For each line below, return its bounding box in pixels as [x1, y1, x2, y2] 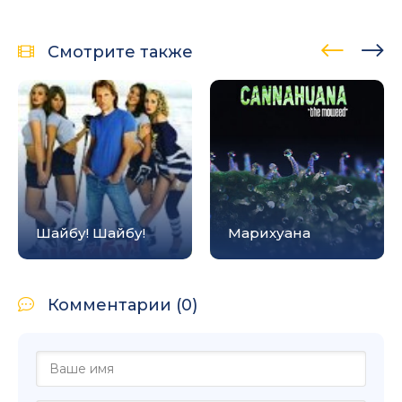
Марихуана [228, 223, 310, 241]
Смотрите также [48, 41, 193, 62]
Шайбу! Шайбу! [36, 223, 145, 241]
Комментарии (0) [48, 294, 197, 315]
